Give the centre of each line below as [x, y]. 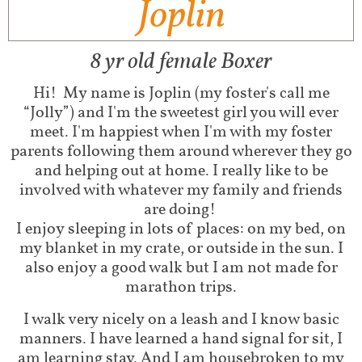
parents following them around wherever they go [181, 152]
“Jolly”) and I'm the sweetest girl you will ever [181, 113]
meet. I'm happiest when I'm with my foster [181, 133]
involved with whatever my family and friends [181, 191]
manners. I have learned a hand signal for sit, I [181, 339]
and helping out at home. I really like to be [181, 171]
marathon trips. [181, 288]
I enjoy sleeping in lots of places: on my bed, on [181, 229]
